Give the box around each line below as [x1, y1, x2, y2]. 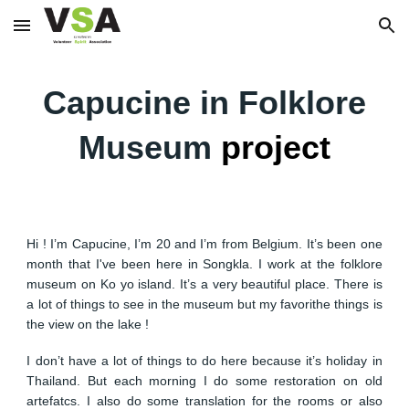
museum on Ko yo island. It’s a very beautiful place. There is [26, 277, 383, 291]
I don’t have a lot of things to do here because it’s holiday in [26, 353, 383, 368]
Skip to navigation [280, 26, 394, 42]
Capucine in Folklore [43, 84, 366, 121]
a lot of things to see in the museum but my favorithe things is [26, 297, 383, 311]
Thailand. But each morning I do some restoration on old [26, 373, 383, 388]
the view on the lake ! [26, 317, 150, 331]
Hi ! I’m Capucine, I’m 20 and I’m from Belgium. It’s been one [26, 236, 383, 251]
